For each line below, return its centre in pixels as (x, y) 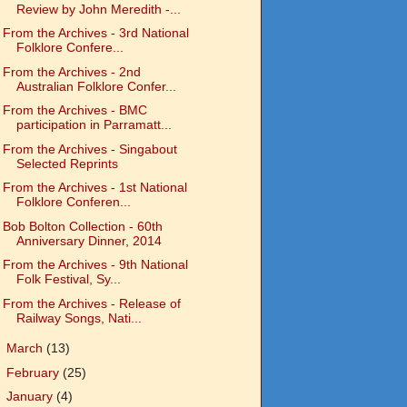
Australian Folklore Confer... (96, 86)
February (34, 372)
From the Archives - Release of (91, 303)
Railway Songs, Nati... (79, 318)
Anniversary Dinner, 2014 (89, 240)
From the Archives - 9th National (95, 265)
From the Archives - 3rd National (95, 33)
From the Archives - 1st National (94, 188)
